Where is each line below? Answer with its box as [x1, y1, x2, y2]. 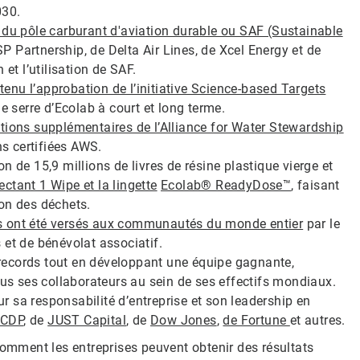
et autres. [289, 312, 346, 328]
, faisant [291, 177, 340, 193]
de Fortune [223, 312, 290, 328]
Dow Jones [150, 312, 217, 328]
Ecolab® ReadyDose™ [161, 177, 292, 193]
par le [303, 215, 341, 231]
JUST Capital [47, 312, 127, 328]
